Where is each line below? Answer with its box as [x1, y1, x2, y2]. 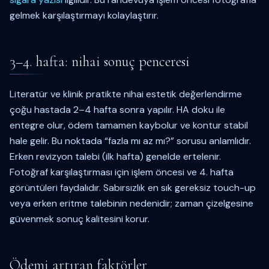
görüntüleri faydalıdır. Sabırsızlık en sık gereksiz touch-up [10, 181, 256, 194]
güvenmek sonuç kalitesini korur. [10, 213, 150, 225]
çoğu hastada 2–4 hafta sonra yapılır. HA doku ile [10, 103, 225, 116]
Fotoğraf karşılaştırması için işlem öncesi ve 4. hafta [10, 166, 234, 178]
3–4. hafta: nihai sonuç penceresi [10, 53, 190, 70]
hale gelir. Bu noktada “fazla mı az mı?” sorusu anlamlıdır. [10, 134, 251, 147]
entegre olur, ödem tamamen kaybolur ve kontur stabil [10, 119, 248, 131]
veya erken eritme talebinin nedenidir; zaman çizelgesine [10, 197, 253, 210]
